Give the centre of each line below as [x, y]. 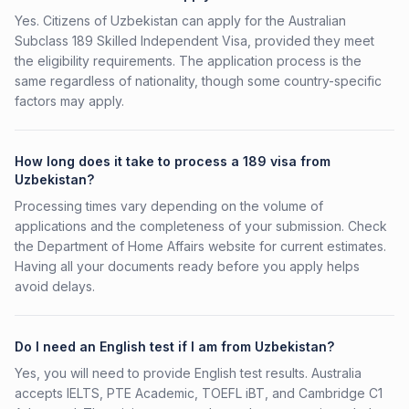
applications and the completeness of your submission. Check [201, 226]
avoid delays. [55, 286]
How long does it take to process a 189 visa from [173, 161]
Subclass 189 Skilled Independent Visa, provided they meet [194, 41]
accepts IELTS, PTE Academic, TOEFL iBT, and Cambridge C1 [199, 393]
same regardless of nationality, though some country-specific [198, 81]
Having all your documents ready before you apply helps [187, 266]
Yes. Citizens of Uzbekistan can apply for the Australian [180, 21]
